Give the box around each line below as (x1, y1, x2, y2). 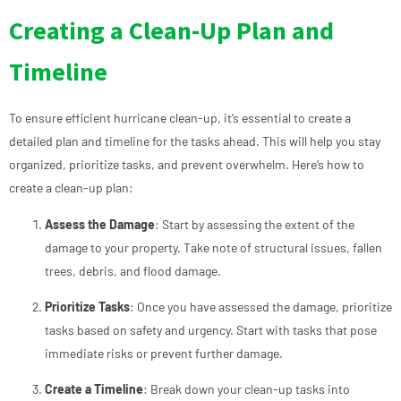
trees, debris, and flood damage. (45, 262, 221, 278)
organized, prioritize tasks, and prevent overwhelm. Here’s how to (9, 157, 364, 173)
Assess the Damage (45, 216, 155, 232)
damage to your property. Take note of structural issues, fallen (45, 239, 382, 255)
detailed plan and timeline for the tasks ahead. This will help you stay (9, 133, 380, 149)
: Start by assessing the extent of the (155, 216, 354, 232)
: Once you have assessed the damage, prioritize (130, 299, 392, 315)
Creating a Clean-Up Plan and (9, 14, 334, 47)
